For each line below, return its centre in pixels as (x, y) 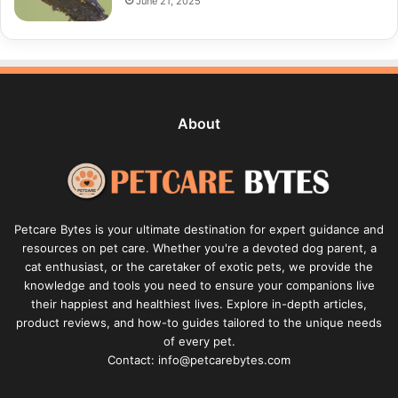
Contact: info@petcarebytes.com (199, 359)
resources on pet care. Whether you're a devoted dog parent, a (199, 247)
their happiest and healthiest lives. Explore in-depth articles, (199, 303)
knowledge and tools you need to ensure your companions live (199, 285)
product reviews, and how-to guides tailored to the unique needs (199, 322)
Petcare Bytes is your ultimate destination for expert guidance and (199, 229)
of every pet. (199, 341)
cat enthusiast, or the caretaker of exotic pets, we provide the (199, 266)
